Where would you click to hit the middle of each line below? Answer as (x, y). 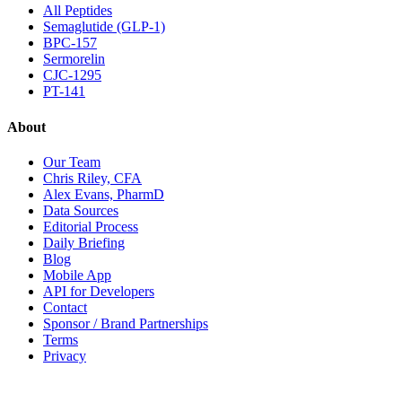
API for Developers (99, 291)
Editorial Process (91, 226)
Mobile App (77, 275)
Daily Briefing (84, 242)
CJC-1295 (72, 75)
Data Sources (81, 210)
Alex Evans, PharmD (104, 194)
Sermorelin (74, 59)
